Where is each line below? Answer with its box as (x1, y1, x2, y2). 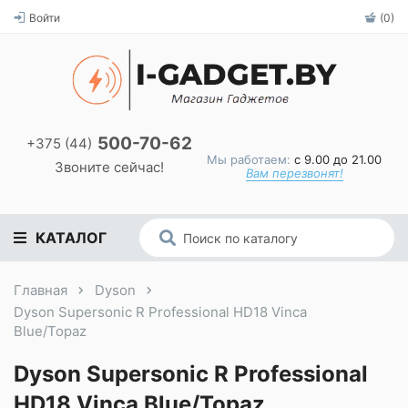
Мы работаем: (207, 151, 291, 167)
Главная (14, 281, 67, 299)
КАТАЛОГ (36, 228, 107, 247)
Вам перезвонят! (245, 165, 343, 180)
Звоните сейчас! (55, 158, 164, 176)
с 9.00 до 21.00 (291, 151, 382, 167)
